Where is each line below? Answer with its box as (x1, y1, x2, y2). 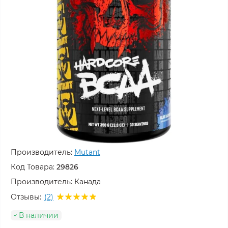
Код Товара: (11, 162, 54, 172)
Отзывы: (11, 192, 41, 202)
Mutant (74, 148, 100, 157)
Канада (74, 177, 101, 186)
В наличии (19, 211, 59, 220)
